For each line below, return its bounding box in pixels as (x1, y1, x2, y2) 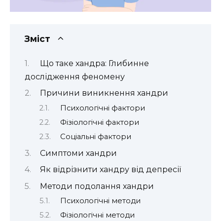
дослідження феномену (25, 72, 125, 81)
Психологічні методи (60, 196, 141, 206)
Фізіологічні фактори (60, 118, 139, 127)
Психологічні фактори (60, 103, 145, 112)
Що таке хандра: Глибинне (39, 58, 149, 68)
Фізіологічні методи (60, 211, 135, 220)
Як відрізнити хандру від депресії (39, 165, 181, 175)
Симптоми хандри (39, 148, 117, 158)
